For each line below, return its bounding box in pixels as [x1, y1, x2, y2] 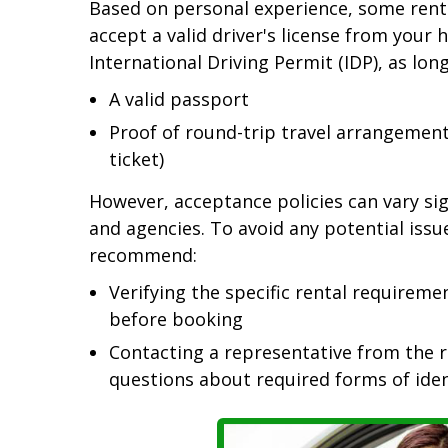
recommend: [89, 243, 197, 268]
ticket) [109, 147, 164, 172]
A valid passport [109, 87, 249, 112]
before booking [109, 307, 243, 332]
